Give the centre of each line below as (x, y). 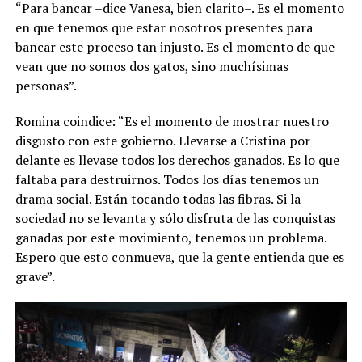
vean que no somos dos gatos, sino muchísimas (152, 67)
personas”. (46, 86)
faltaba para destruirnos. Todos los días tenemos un (167, 180)
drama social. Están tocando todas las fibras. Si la (158, 199)
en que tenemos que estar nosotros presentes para (164, 28)
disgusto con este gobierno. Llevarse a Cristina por (162, 141)
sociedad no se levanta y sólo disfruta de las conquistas (175, 219)
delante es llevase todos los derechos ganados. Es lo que (177, 160)
